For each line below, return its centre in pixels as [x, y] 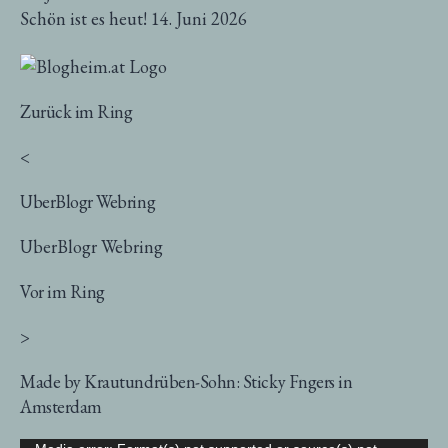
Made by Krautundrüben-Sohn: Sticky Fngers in [186, 381]
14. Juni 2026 [199, 18]
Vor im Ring [62, 291]
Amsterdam [61, 406]
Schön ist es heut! [83, 18]
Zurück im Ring [76, 111]
